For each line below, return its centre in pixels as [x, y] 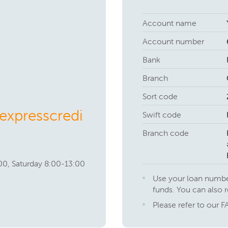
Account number [173, 41]
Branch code [166, 133]
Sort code [160, 96]
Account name [169, 23]
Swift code [162, 115]
